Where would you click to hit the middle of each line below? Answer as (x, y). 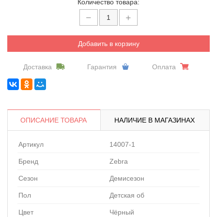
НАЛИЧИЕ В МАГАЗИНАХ (155, 120)
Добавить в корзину (108, 43)
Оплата (164, 67)
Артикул (31, 144)
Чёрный (122, 212)
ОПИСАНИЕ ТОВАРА (54, 120)
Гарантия (102, 67)
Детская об (127, 195)
